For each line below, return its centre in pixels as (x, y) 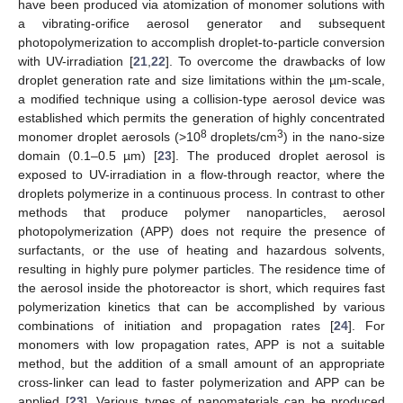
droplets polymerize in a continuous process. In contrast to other (201, 193)
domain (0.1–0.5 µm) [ (88, 155)
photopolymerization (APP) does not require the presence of (201, 231)
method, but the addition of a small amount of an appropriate (201, 363)
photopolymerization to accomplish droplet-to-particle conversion (201, 42)
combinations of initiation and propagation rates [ (176, 325)
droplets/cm (242, 136)
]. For (367, 325)
